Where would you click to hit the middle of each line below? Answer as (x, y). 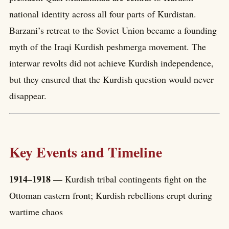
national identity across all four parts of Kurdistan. (103, 14)
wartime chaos (36, 211)
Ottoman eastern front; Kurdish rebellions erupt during (111, 195)
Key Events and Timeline (86, 152)
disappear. (28, 96)
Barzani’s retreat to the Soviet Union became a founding (113, 30)
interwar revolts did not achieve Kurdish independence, (111, 63)
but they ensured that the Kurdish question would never (111, 79)
